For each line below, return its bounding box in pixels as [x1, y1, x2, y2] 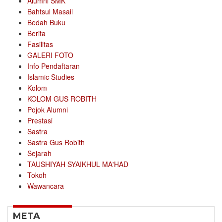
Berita [27, 28, 46, 39]
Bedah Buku [27, 17, 65, 28]
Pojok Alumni [27, 105, 68, 115]
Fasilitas [27, 39, 53, 50]
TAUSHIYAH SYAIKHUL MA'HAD [27, 159, 128, 169]
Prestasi [27, 115, 53, 126]
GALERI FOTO [27, 50, 73, 60]
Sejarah [27, 148, 52, 159]
